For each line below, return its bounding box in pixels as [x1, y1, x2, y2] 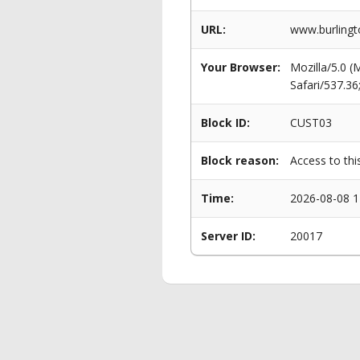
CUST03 [290, 115, 332, 130]
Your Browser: [201, 59, 280, 75]
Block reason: [201, 153, 279, 168]
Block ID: [201, 115, 250, 130]
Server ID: [201, 228, 256, 243]
